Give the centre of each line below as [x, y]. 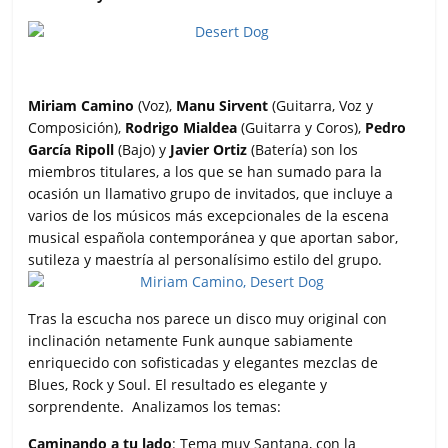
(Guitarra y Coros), [301, 127]
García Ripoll [71, 149]
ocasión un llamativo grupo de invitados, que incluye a [211, 193]
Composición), [77, 127]
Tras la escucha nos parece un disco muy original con [208, 318]
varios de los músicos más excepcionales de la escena [209, 215]
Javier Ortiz [209, 149]
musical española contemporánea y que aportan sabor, [213, 237]
